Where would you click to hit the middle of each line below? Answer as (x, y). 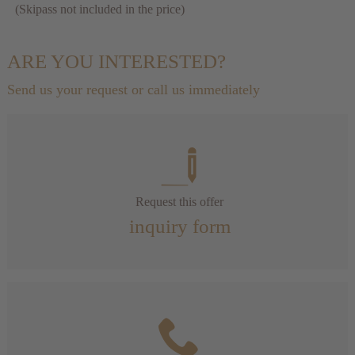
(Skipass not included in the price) (100, 10)
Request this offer (180, 201)
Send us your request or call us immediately (133, 90)
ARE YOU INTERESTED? (116, 62)
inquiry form (179, 226)
